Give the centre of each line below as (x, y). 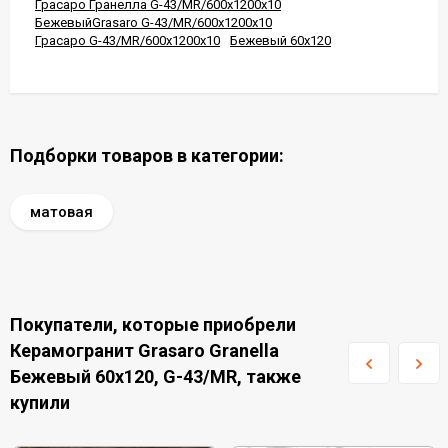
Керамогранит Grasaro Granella (144, 350)
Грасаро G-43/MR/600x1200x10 (127, 40)
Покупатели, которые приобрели (153, 324)
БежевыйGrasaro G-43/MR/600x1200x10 (153, 22)
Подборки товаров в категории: (147, 155)
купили (40, 402)
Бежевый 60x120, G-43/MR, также (155, 376)
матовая (61, 212)
